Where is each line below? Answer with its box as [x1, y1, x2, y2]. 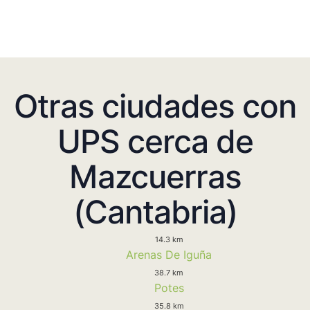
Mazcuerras [69, 156, 241, 196]
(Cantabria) [73, 192, 237, 231]
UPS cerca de [57, 121, 253, 161]
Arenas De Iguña [126, 247, 212, 262]
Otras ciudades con [14, 86, 296, 125]
